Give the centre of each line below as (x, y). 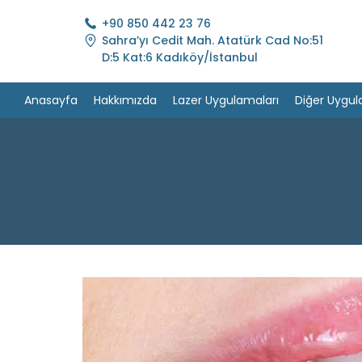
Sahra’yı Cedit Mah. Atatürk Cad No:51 (213, 41)
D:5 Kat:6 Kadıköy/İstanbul (180, 58)
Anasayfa (51, 100)
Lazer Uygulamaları (226, 100)
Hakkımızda (125, 100)
